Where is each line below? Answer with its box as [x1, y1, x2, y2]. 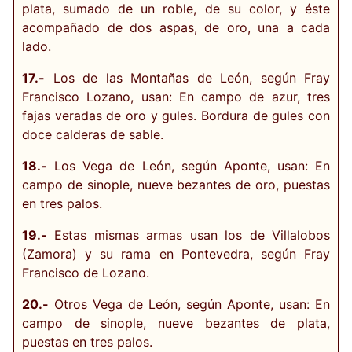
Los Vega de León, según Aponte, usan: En [47, 157, 330, 174]
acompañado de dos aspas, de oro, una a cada [22, 19, 330, 35]
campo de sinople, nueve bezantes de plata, [22, 314, 330, 331]
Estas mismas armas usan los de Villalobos [47, 226, 330, 243]
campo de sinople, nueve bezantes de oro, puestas [22, 176, 330, 192]
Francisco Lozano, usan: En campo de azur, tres [22, 88, 330, 104]
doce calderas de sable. [22, 126, 163, 142]
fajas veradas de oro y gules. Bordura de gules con [22, 107, 330, 123]
